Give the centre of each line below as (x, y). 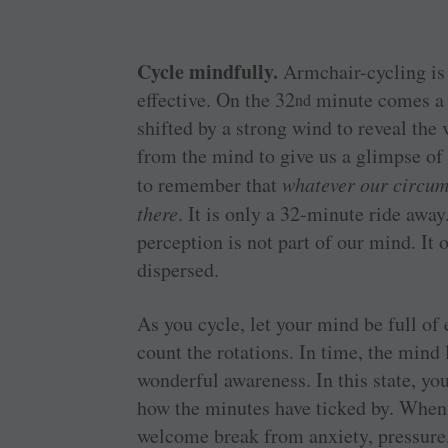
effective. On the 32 (216, 99)
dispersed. (178, 269)
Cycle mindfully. (210, 71)
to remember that (210, 184)
